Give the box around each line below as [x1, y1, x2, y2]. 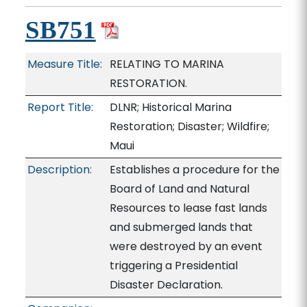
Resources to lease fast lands [109, 200, 267, 216]
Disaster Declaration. [109, 277, 223, 293]
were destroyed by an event [109, 238, 262, 254]
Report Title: [27, 99, 93, 115]
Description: [27, 162, 92, 177]
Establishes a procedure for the [109, 162, 280, 177]
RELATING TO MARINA [109, 56, 224, 72]
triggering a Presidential [109, 258, 238, 273]
